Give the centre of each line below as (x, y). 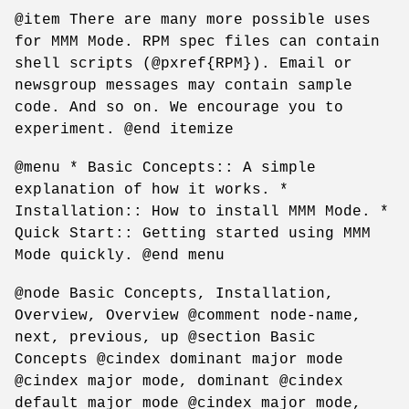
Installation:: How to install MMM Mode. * (202, 211)
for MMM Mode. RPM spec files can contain (197, 42)
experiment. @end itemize (124, 129)
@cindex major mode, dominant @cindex (179, 381)
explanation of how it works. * (152, 189)
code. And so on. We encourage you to (179, 107)
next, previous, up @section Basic (165, 337)
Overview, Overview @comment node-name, (188, 315)
